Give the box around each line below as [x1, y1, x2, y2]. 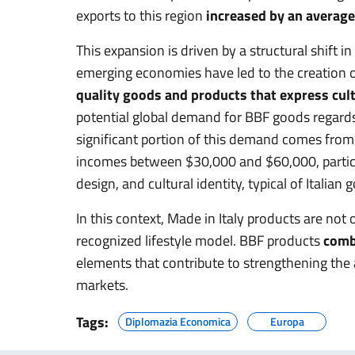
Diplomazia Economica [125, 312, 231, 330]
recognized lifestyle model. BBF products [76, 229, 323, 251]
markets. [76, 273, 128, 296]
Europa [269, 312, 304, 330]
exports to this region [76, 4, 206, 26]
